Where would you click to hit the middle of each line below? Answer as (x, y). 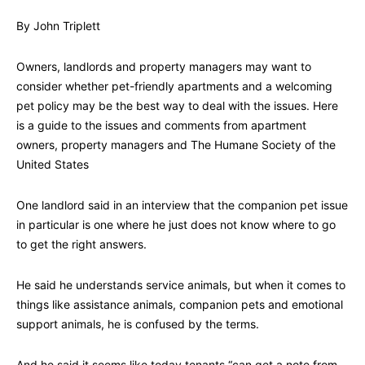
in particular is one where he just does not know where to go (176, 225)
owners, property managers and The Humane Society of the (176, 145)
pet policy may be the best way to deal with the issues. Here (177, 106)
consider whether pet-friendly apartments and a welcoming (174, 86)
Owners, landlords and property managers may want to (164, 67)
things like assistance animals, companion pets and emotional (180, 305)
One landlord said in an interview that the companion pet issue (182, 205)
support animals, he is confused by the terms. (138, 324)
